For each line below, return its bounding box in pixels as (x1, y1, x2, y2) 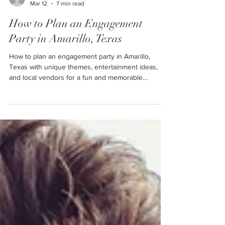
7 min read (56, 16, 84, 24)
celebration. (9, 100, 45, 108)
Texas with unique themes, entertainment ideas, (9, 79, 158, 87)
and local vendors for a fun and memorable (9, 90, 143, 98)
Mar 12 (30, 16, 47, 24)
